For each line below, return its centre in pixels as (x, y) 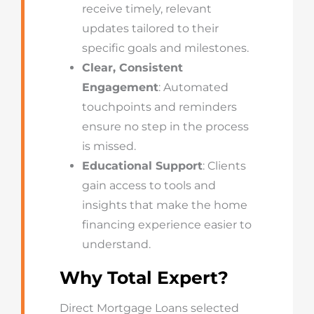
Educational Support (142, 166)
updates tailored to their (150, 28)
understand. (116, 244)
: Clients (224, 166)
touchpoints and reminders (159, 107)
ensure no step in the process (165, 127)
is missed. (109, 146)
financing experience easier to (166, 225)
